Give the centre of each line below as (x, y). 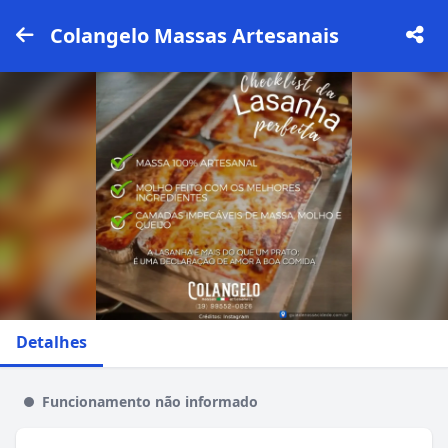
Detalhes (51, 342)
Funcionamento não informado (150, 401)
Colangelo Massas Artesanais (194, 35)
